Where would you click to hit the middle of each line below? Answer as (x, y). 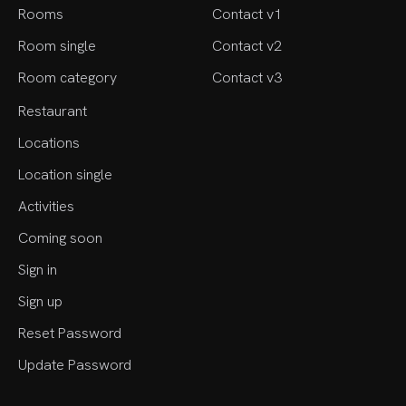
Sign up (40, 301)
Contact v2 (247, 45)
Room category (68, 77)
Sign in (38, 269)
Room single (57, 45)
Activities (46, 206)
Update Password (75, 364)
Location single (65, 174)
